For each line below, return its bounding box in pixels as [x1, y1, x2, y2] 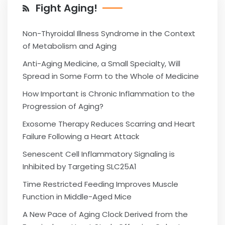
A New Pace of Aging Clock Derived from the [23, 209, 188, 219]
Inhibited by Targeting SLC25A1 [23, 161, 137, 172]
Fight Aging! [36, 1, 97, 15]
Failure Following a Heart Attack [23, 131, 139, 142]
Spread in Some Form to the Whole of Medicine [23, 71, 199, 81]
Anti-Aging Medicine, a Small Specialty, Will [23, 58, 180, 69]
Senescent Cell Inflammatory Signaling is [23, 149, 175, 159]
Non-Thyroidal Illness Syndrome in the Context [23, 28, 195, 39]
